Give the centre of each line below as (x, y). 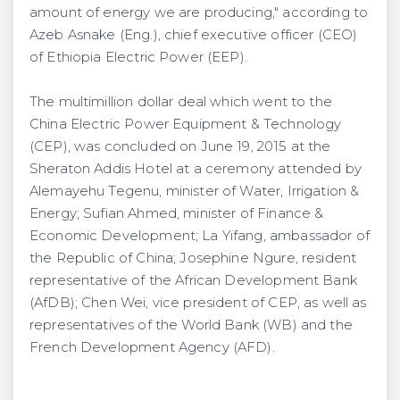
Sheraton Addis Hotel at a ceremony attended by (196, 168)
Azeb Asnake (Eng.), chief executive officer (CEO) (194, 34)
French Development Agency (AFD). (152, 347)
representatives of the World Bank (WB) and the (191, 325)
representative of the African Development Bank (193, 280)
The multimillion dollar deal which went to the (181, 101)
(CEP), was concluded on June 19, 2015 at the (180, 146)
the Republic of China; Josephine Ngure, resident (193, 258)
